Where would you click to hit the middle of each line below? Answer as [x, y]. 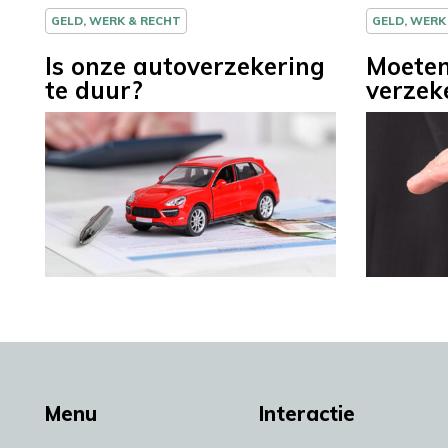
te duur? [94, 90]
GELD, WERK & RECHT [116, 21]
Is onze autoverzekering [185, 66]
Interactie [307, 413]
